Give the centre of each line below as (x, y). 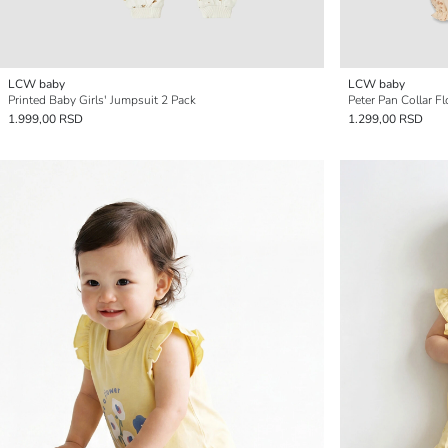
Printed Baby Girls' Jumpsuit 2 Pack (102, 100)
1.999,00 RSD (45, 119)
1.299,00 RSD (385, 119)
